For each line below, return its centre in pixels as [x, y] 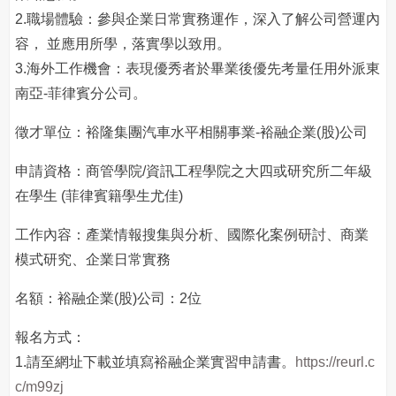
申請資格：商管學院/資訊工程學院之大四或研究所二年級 [194, 171]
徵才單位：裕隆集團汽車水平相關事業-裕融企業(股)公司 [191, 132]
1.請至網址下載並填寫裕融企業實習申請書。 [155, 362]
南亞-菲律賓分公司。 [81, 93]
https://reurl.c [335, 362]
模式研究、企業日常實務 [93, 259]
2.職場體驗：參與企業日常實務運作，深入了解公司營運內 [198, 19]
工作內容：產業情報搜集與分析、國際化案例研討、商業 [192, 235]
